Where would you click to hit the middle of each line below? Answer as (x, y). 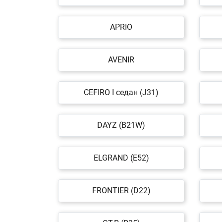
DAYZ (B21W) (121, 125)
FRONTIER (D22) (121, 191)
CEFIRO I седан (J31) (121, 92)
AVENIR (121, 60)
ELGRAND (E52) (121, 158)
